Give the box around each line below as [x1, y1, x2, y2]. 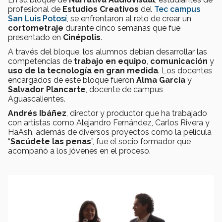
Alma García [136, 75, 185, 85]
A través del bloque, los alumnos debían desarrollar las [8, 47, 207, 56]
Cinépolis [63, 32, 101, 42]
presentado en [8, 32, 63, 42]
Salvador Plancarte [8, 84, 86, 94]
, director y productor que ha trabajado [66, 108, 207, 118]
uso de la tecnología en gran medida [8, 65, 158, 75]
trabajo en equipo [74, 56, 147, 66]
